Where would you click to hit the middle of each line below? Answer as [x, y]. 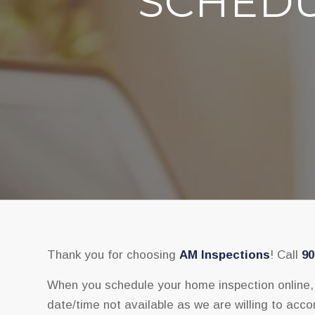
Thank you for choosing [113, 255]
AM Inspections [225, 255]
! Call [286, 255]
